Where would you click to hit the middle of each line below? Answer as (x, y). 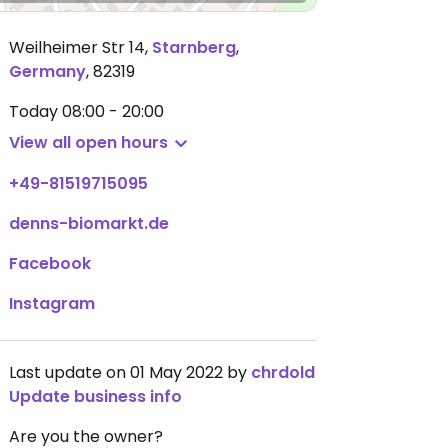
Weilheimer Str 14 (77, 47)
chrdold (283, 372)
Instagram (52, 303)
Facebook (50, 263)
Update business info (95, 396)
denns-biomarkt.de (89, 223)
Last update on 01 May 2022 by (130, 372)
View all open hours (88, 142)
